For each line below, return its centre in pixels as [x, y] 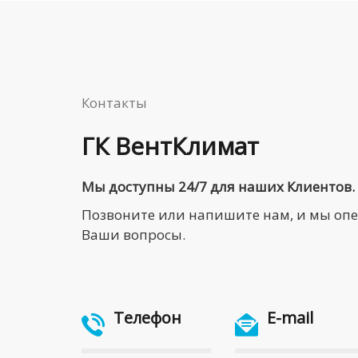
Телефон [147, 317]
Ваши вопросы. [135, 234]
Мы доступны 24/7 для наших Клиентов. [218, 186]
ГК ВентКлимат [170, 145]
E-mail [290, 317]
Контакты [114, 102]
